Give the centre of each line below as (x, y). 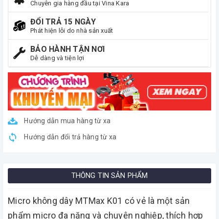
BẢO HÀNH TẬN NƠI (67, 49)
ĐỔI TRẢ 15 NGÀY (63, 22)
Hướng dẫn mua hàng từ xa (67, 120)
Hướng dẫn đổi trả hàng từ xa (70, 137)
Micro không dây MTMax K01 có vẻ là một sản (99, 200)
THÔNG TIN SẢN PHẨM (109, 175)
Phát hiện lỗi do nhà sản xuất (72, 30)
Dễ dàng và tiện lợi (57, 58)
